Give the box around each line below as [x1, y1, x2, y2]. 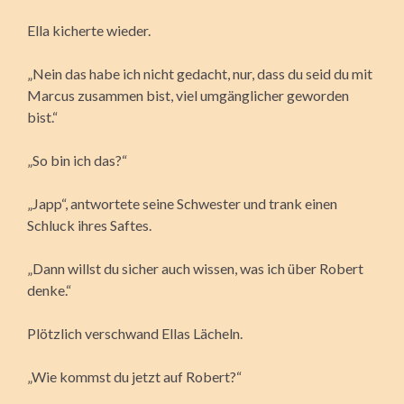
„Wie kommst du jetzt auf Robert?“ [27, 367, 242, 385]
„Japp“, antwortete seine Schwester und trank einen [27, 194, 337, 212]
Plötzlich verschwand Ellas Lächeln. [27, 324, 243, 342]
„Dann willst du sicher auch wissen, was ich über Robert [27, 259, 363, 277]
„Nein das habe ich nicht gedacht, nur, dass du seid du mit [27, 64, 372, 82]
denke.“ [27, 280, 71, 298]
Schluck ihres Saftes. [27, 216, 151, 234]
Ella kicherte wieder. [27, 21, 151, 39]
